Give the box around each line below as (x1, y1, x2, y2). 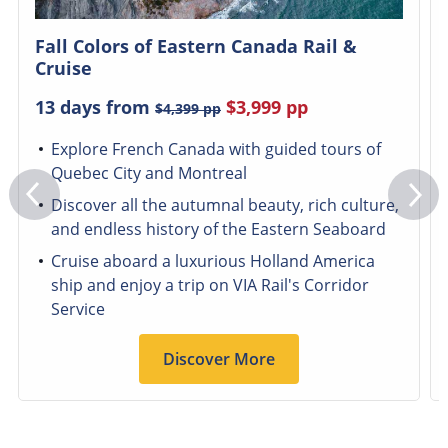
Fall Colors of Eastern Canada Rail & (34, 34, 357, 59)
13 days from (34, 95, 155, 120)
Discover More (162, 348, 275, 370)
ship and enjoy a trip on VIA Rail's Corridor (50, 274, 369, 297)
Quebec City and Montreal (50, 162, 247, 185)
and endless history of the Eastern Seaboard (50, 218, 386, 241)
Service (50, 298, 105, 321)
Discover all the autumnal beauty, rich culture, (50, 194, 399, 217)
